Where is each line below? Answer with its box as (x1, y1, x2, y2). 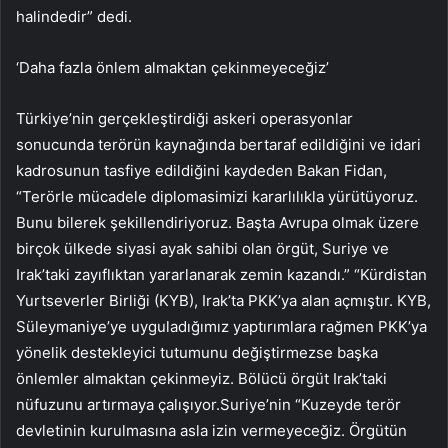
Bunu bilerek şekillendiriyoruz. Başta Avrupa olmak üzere (16, 212, 419, 232)
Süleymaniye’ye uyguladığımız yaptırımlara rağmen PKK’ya (16, 316, 427, 336)
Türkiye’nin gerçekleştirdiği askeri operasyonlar (16, 108, 353, 128)
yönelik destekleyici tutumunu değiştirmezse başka (16, 342, 378, 362)
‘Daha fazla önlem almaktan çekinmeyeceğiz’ (16, 57, 329, 77)
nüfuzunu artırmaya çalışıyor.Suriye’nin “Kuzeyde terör (16, 394, 401, 414)
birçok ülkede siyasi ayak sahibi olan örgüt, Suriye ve (16, 238, 389, 258)
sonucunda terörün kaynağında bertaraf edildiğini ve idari (16, 134, 421, 154)
